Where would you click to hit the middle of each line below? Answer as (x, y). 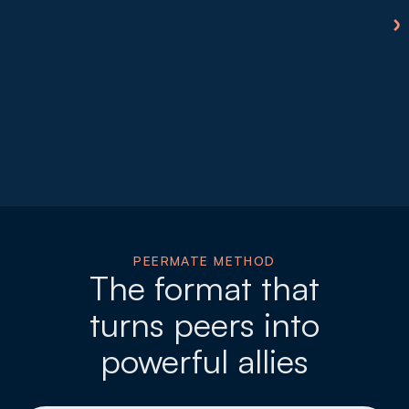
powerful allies (204, 361)
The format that (204, 288)
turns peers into (204, 324)
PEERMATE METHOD (204, 261)
